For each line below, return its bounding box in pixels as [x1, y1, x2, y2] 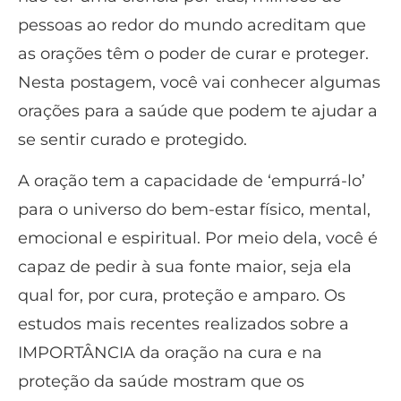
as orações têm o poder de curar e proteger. [18, 43, 369, 64]
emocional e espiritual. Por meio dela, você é [18, 228, 378, 249]
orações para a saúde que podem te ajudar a [18, 100, 378, 121]
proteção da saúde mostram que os [18, 371, 304, 392]
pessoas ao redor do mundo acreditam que [18, 14, 366, 35]
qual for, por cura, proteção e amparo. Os [18, 286, 346, 306]
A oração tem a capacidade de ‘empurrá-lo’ [18, 171, 365, 192]
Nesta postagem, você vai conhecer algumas [18, 72, 380, 92]
